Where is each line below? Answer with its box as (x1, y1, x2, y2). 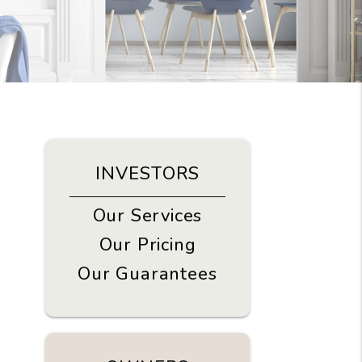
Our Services (92, 204, 203, 228)
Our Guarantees (78, 262, 217, 286)
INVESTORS (95, 162, 200, 186)
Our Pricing (99, 233, 196, 257)
